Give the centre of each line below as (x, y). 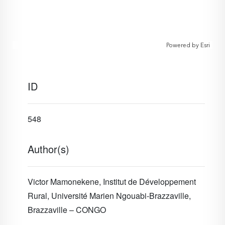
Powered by (183, 45)
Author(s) (48, 149)
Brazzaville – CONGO (67, 210)
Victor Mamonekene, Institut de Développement (112, 182)
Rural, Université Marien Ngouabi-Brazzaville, (109, 196)
